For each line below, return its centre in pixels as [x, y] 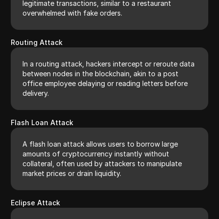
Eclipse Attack [36, 202]
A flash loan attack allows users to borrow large [100, 144]
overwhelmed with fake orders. [73, 13]
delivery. [36, 93]
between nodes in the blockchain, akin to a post [101, 73]
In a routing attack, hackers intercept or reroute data [109, 64]
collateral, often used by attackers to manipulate [102, 163]
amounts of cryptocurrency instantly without [96, 153]
